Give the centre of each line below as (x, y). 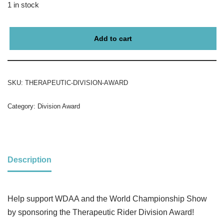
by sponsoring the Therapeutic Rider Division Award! (101, 212)
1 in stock (23, 5)
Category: (22, 106)
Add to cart (113, 39)
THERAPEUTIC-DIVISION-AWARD (76, 83)
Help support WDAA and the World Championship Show (107, 199)
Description (29, 160)
